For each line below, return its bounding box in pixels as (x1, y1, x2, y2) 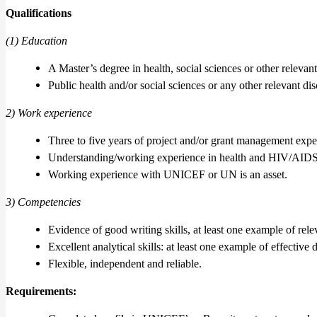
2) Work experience (6, 106, 92, 119)
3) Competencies (6, 195, 81, 208)
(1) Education (6, 34, 67, 47)
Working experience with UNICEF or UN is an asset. (48, 168, 287, 180)
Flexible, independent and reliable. (48, 257, 202, 270)
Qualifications (6, 6, 71, 19)
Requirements (6, 284, 73, 297)
